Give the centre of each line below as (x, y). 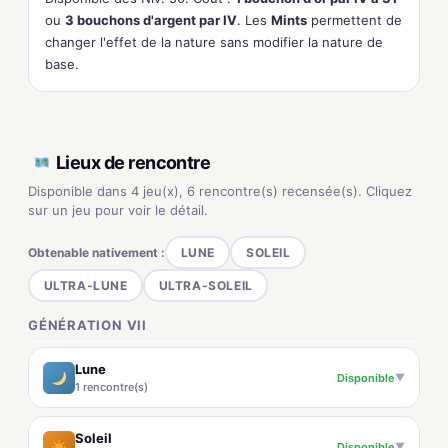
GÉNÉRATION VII (87, 325)
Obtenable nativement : (96, 252)
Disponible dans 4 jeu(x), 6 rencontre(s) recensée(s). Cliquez (220, 191)
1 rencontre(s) (111, 387)
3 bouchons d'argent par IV (151, 20)
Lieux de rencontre (133, 162)
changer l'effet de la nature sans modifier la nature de (214, 42)
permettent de (354, 20)
